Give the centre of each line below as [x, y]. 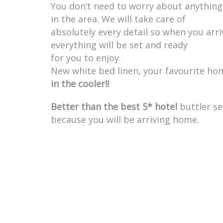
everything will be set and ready [119, 45]
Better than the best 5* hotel [114, 107]
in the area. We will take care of [118, 19]
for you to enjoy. [86, 58]
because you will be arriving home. [125, 120]
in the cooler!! [80, 84]
